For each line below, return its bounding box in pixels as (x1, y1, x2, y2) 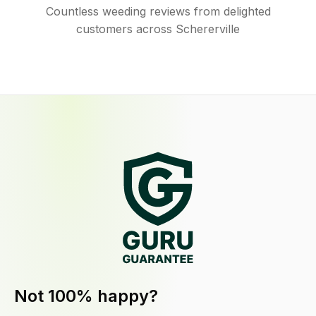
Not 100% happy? (14, 286, 158, 307)
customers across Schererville (76, 22, 240, 36)
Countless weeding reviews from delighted (45, 4, 271, 18)
